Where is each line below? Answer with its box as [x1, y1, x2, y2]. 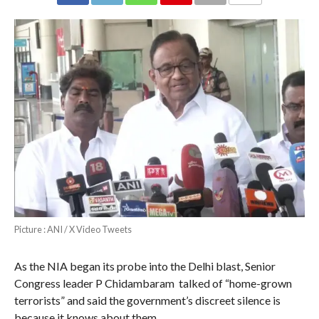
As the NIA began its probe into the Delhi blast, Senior [14, 259, 276, 273]
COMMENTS [233, 8, 281, 17]
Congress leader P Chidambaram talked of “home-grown [14, 276, 292, 291]
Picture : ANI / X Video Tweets [14, 224, 132, 236]
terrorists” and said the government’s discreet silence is [14, 293, 281, 308]
